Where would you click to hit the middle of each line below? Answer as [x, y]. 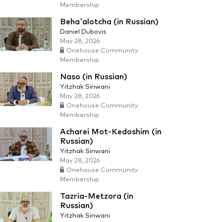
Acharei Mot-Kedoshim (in [111, 132]
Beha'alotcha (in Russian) [109, 22]
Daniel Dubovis [83, 32]
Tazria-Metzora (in [97, 196]
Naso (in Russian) [94, 77]
